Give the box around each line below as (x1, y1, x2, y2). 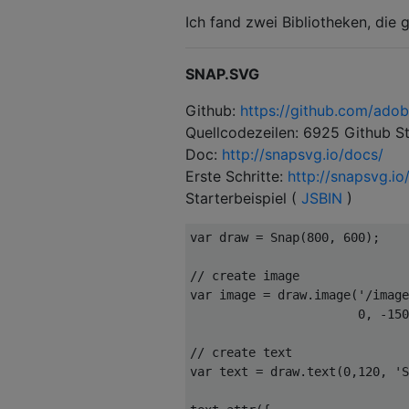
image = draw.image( (212, 287, 358, 302)
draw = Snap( (212, 229, 307, 245)
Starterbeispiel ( (185, 188, 301, 207)
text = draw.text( (212, 363, 343, 379)
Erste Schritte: (185, 166, 288, 185)
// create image (190, 267, 299, 283)
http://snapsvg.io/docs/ (222, 144, 383, 163)
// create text (190, 344, 292, 360)
